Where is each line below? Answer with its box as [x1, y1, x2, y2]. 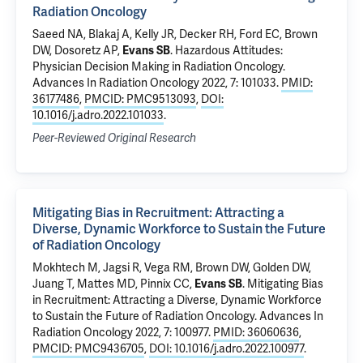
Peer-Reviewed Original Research [32, 131, 196, 145]
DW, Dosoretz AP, [32, 44, 122, 58]
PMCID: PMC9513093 [84, 92, 196, 106]
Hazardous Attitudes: [175, 44, 283, 58]
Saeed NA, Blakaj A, [32, 28, 135, 41]
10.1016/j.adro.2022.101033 [32, 109, 164, 122]
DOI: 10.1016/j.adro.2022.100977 [149, 342, 304, 356]
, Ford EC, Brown [234, 28, 318, 41]
